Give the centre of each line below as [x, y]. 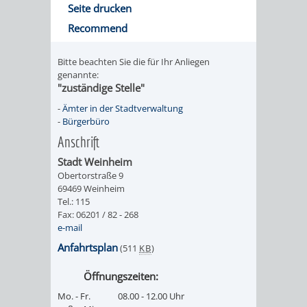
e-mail [70, 227]
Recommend [98, 28]
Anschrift [78, 141]
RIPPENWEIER [251, 245]
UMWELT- [240, 22]
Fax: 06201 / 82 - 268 [98, 214]
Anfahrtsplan [88, 247]
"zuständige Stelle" [101, 87]
